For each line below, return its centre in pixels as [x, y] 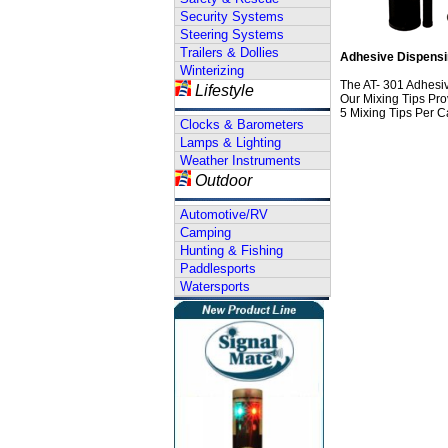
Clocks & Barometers [242, 124]
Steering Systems [232, 34]
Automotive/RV [224, 214]
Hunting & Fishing [231, 250]
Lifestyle [224, 90]
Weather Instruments [240, 160]
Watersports [215, 286]
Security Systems [232, 16]
